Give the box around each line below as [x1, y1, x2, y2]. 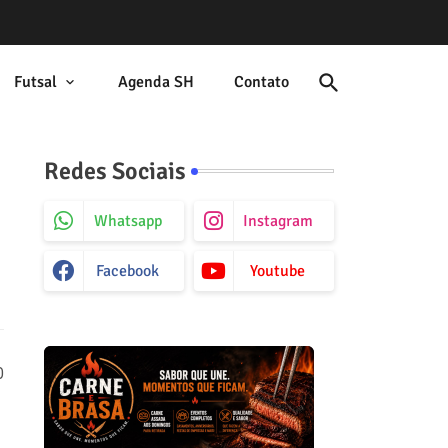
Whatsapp [93, 211, 162, 231]
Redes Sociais [43, 156, 186, 186]
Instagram [242, 211, 313, 231]
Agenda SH [117, 72, 194, 92]
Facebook [96, 261, 159, 281]
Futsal [13, 72, 57, 92]
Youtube [250, 261, 305, 281]
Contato [233, 72, 289, 92]
